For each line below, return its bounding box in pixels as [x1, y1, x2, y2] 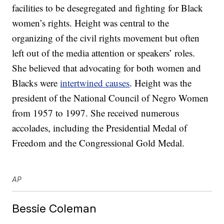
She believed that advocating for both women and [12, 61, 201, 74]
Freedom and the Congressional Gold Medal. [12, 136, 185, 149]
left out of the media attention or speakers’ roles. [12, 46, 195, 59]
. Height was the [129, 76, 192, 89]
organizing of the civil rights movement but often [12, 31, 200, 44]
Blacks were [12, 76, 60, 89]
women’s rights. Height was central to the [12, 16, 169, 29]
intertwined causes [60, 76, 130, 89]
